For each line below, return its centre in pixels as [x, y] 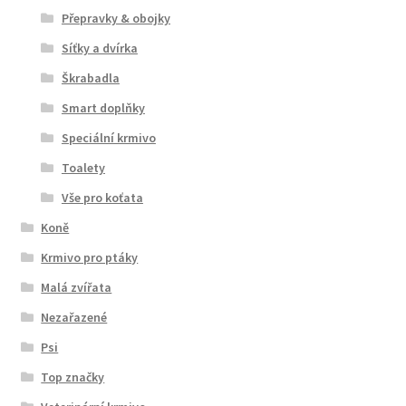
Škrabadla [90, 77]
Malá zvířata [77, 287]
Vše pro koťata [102, 197]
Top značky [73, 377]
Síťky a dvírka [99, 48]
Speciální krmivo [108, 137]
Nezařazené [74, 317]
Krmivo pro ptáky [90, 257]
